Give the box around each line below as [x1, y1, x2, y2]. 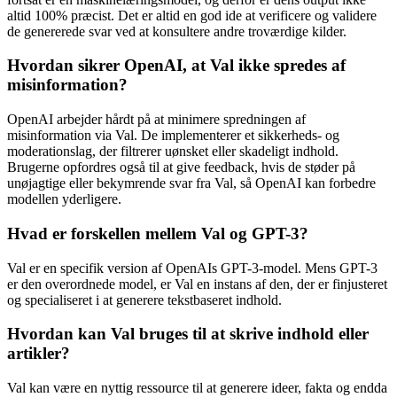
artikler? [7, 344, 70, 363]
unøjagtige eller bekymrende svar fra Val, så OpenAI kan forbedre [7, 175, 376, 191]
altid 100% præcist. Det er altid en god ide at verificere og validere [7, 7, 377, 23]
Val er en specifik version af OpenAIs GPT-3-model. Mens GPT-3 [7, 260, 378, 276]
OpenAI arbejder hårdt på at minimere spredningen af [7, 112, 306, 128]
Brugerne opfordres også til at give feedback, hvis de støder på [7, 160, 355, 175]
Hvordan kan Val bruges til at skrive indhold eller [7, 324, 369, 344]
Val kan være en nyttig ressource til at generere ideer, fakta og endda [7, 380, 387, 395]
